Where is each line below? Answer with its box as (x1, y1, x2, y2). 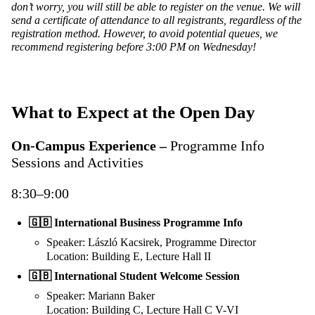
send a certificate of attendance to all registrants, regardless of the (11, 14, 302, 27)
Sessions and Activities (11, 155, 143, 171)
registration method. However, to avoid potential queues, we (11, 27, 278, 40)
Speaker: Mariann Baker (46, 290, 155, 302)
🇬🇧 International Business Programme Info (29, 217, 243, 229)
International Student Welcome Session (54, 270, 240, 283)
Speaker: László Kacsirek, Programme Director (46, 236, 256, 249)
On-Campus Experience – (11, 138, 170, 154)
